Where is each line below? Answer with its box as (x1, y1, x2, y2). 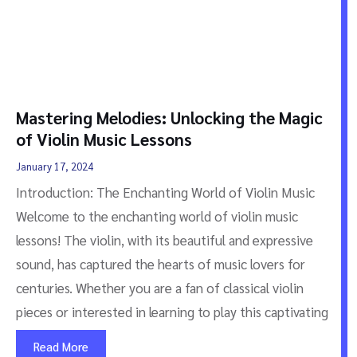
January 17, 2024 (16, 159, 93, 173)
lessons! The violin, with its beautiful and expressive (16, 230, 313, 249)
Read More (33, 338, 88, 354)
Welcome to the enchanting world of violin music (16, 206, 298, 225)
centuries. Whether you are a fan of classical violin (16, 278, 304, 296)
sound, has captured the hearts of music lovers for (16, 254, 305, 273)
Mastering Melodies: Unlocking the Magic (16, 106, 323, 128)
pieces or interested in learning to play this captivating (16, 302, 328, 320)
